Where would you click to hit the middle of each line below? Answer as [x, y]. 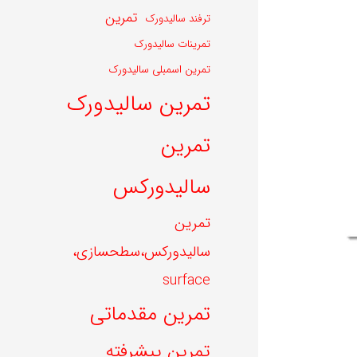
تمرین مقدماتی [150, 314]
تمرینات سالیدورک [172, 44]
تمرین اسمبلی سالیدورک [159, 69]
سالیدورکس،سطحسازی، [141, 251]
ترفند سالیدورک [178, 18]
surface [186, 280]
